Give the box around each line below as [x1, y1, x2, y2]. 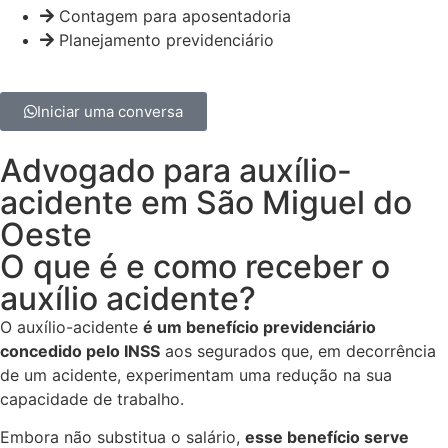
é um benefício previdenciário [143, 316, 376, 337]
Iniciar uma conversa [37, 101, 183, 121]
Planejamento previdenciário [59, 29, 274, 50]
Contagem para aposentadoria [59, 5, 291, 26]
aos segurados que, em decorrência [160, 340, 436, 361]
